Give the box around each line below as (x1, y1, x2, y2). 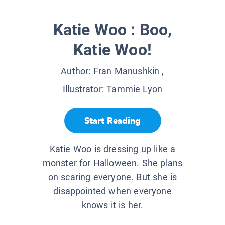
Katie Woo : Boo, (53, 20, 172, 40)
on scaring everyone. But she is (48, 172, 177, 183)
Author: (61, 66, 93, 77)
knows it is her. (81, 200, 144, 211)
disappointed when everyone (53, 186, 172, 197)
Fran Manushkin (93, 66, 160, 77)
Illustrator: (62, 84, 107, 95)
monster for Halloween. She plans (42, 158, 183, 169)
